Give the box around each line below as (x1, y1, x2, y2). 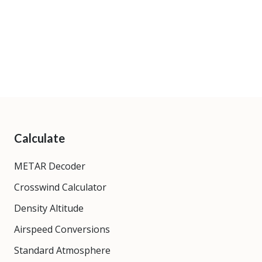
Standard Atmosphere (14, 243, 111, 257)
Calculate (14, 130, 65, 145)
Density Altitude (14, 201, 84, 215)
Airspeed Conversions (14, 222, 110, 236)
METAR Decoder (14, 159, 85, 173)
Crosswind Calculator (14, 180, 106, 194)
